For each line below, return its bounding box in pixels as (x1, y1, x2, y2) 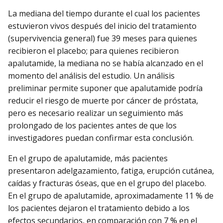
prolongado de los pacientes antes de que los (8, 119, 177, 131)
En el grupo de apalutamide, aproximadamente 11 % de (8, 190, 214, 201)
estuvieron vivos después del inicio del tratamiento (8, 20, 197, 31)
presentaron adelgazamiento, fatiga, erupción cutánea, (8, 165, 214, 176)
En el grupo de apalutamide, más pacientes (8, 152, 168, 164)
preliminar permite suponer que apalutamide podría (8, 82, 203, 94)
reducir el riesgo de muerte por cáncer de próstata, (8, 95, 198, 106)
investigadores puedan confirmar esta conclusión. (8, 132, 194, 143)
